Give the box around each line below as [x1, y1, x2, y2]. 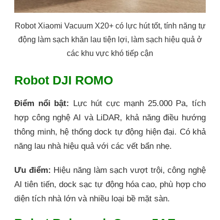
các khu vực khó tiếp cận [67, 49, 153, 57]
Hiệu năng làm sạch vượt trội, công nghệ [51, 165, 206, 175]
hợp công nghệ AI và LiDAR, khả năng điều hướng [14, 112, 206, 122]
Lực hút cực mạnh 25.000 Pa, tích [69, 98, 206, 108]
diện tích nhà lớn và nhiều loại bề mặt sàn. [14, 193, 170, 203]
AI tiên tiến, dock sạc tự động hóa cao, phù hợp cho [14, 179, 206, 189]
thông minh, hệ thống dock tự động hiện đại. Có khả [14, 127, 206, 137]
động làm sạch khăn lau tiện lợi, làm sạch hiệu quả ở [18, 35, 202, 44]
